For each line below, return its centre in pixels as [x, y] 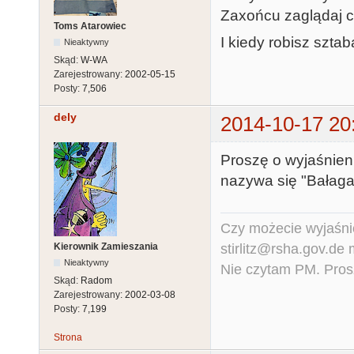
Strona [68, 337]
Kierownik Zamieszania [106, 246]
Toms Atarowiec [90, 26]
